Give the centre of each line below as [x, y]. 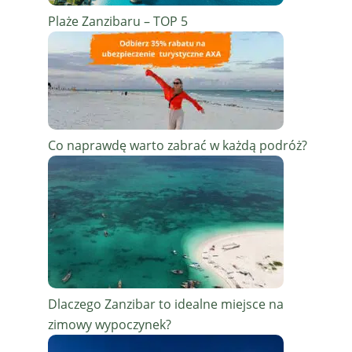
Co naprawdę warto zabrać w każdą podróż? [177, 145]
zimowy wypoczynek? [109, 324]
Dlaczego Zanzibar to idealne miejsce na [165, 304]
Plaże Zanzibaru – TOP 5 [117, 21]
